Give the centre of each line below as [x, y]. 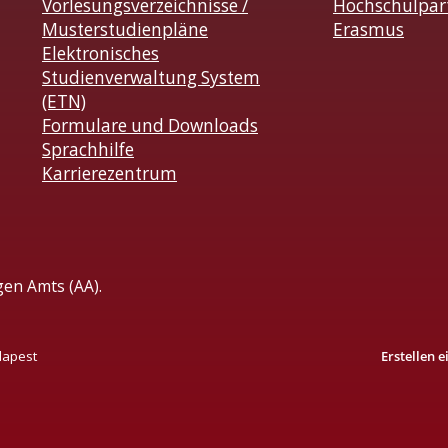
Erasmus [368, 30]
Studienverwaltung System [151, 78]
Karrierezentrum [109, 174]
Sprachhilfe [88, 150]
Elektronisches [100, 54]
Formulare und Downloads [150, 126]
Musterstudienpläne [125, 30]
